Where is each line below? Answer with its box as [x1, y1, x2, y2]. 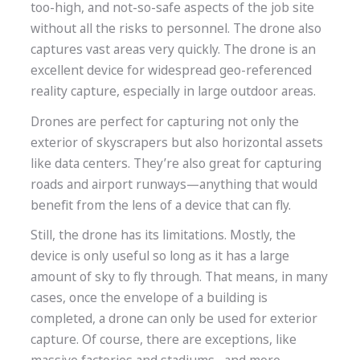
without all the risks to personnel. [30, 20, 233, 38]
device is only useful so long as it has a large [30, 247, 289, 265]
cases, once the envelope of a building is [30, 289, 268, 307]
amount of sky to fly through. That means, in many [30, 268, 328, 286]
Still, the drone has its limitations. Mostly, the [30, 227, 296, 244]
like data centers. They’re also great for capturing [30, 154, 321, 172]
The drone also [232, 20, 321, 38]
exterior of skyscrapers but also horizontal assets [30, 133, 323, 151]
